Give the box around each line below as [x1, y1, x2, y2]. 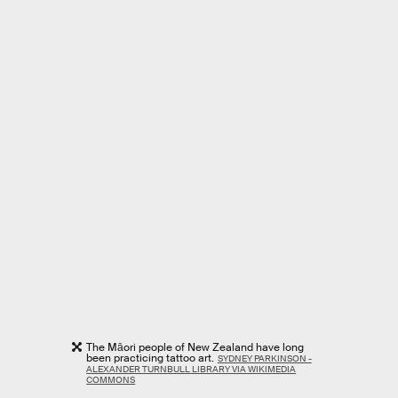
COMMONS [86, 373, 136, 386]
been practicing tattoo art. [86, 350, 215, 365]
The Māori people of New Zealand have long [86, 339, 305, 354]
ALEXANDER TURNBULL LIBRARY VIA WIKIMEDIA [86, 362, 297, 375]
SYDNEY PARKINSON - [217, 352, 312, 364]
